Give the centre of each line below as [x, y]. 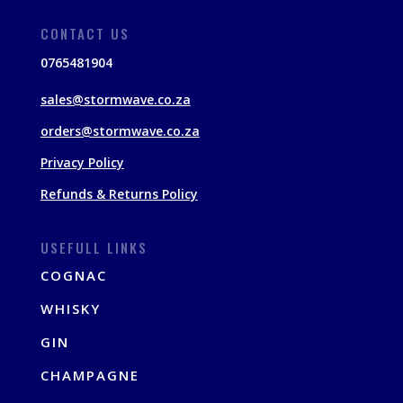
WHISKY [70, 309]
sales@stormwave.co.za [115, 100]
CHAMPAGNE [90, 376]
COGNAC [73, 276]
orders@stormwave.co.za [120, 131]
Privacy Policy [82, 163]
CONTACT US [85, 34]
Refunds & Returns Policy [119, 194]
